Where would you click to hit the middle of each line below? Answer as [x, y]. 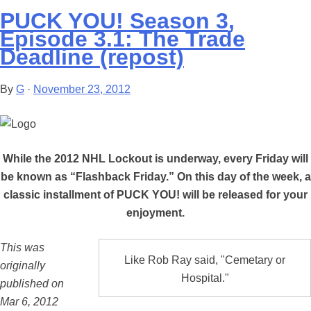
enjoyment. [155, 213]
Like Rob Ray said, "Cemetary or [205, 260]
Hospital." [205, 278]
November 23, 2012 [82, 90]
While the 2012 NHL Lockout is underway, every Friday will [155, 159]
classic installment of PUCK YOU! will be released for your [155, 195]
